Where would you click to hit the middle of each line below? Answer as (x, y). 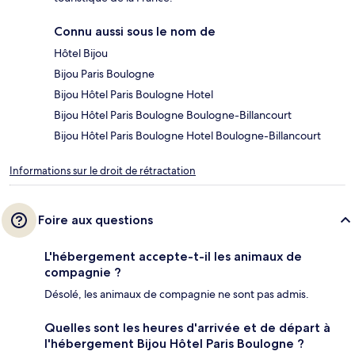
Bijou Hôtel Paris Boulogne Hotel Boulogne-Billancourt (187, 136)
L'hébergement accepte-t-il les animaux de (173, 257)
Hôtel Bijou (81, 53)
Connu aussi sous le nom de (135, 32)
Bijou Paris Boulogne (104, 74)
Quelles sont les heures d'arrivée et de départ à (187, 328)
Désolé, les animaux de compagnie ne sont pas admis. (177, 294)
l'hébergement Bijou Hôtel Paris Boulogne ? (174, 344)
